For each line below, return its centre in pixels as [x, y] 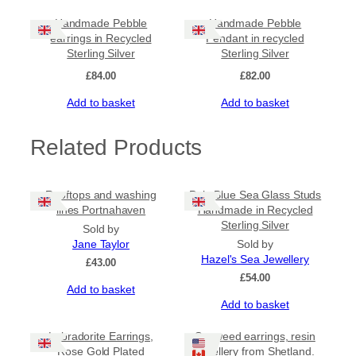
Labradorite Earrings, [101, 337]
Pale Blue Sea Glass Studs [255, 195]
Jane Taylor [101, 245]
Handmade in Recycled [255, 210]
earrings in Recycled [101, 39]
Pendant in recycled [255, 39]
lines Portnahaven [101, 210]
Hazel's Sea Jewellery [255, 260]
